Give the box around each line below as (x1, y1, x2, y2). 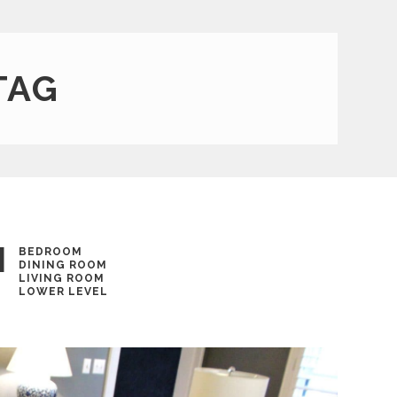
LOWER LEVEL (18, 285, 108, 298)
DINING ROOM (18, 259, 107, 271)
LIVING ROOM (18, 272, 105, 284)
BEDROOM (18, 245, 82, 258)
